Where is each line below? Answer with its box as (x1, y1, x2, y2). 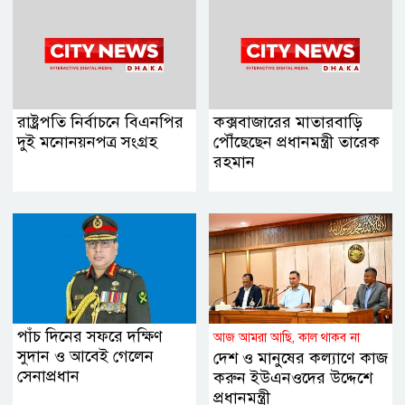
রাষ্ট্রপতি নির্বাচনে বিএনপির (17, 112, 184, 133)
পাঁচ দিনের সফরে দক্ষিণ (17, 326, 163, 347)
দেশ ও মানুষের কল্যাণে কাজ (213, 348, 388, 369)
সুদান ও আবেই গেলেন (17, 346, 154, 367)
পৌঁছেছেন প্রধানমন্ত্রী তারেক (213, 132, 380, 153)
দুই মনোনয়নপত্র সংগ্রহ (17, 132, 157, 153)
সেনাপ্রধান (17, 366, 80, 387)
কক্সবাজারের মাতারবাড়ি (213, 112, 363, 133)
